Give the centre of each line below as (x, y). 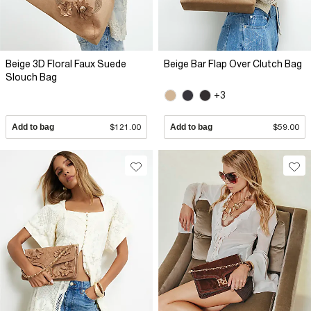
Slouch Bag (31, 77)
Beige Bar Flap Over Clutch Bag (233, 64)
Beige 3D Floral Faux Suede (66, 64)
